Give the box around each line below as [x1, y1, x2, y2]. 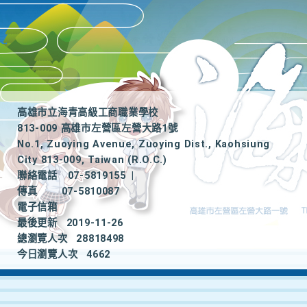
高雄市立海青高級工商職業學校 [17, 107, 159, 119]
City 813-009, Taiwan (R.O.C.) [17, 154, 167, 166]
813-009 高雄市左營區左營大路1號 [17, 123, 178, 134]
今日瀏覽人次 [17, 249, 78, 260]
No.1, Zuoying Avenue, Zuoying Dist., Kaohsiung [17, 138, 271, 150]
